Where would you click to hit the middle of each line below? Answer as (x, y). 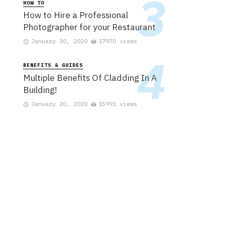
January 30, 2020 (59, 41)
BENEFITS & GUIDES (53, 65)
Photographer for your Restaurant (89, 27)
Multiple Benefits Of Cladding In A (90, 77)
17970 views (118, 41)
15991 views (118, 103)
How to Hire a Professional (76, 15)
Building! (40, 89)
